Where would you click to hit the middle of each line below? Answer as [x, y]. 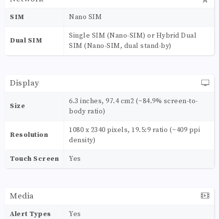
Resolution [29, 135]
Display [25, 83]
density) [82, 140]
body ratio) [87, 111]
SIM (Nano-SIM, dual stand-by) [120, 46]
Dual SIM [26, 40]
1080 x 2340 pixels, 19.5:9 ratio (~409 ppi [134, 130]
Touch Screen [34, 159]
